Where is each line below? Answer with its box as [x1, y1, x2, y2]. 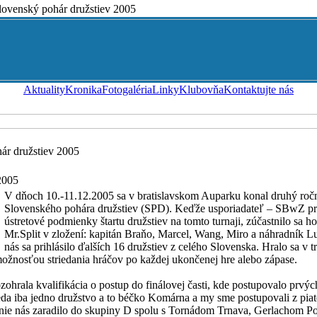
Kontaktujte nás [224, 83, 294, 96]
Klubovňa [179, 83, 224, 96]
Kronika [65, 83, 102, 96]
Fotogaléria [102, 83, 152, 96]
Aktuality [23, 83, 65, 96]
